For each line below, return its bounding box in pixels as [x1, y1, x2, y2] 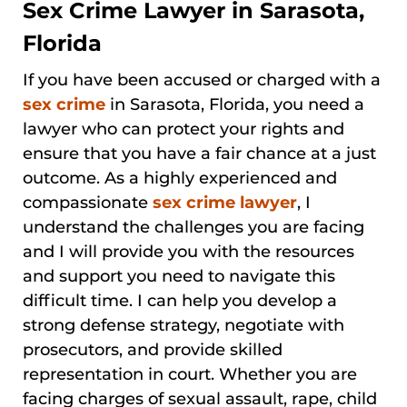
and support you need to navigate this [23, 265, 335, 286]
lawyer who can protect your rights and [23, 118, 344, 139]
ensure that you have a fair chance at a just [23, 143, 376, 164]
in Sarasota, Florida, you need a [105, 94, 364, 114]
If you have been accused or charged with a [23, 69, 381, 90]
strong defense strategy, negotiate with [23, 314, 344, 335]
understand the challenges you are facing [23, 216, 364, 237]
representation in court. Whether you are [23, 363, 357, 384]
